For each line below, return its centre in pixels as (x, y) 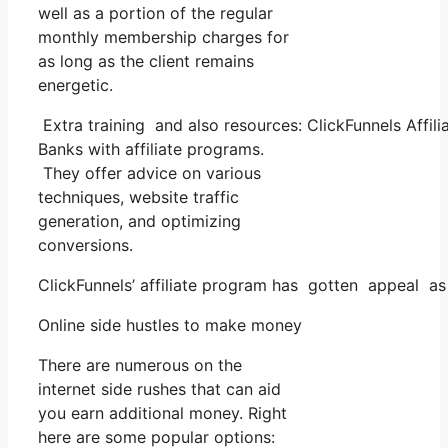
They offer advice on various (149, 172)
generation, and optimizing (139, 220)
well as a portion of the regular (155, 12)
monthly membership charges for (163, 36)
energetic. (75, 84)
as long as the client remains (146, 60)
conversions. (85, 244)
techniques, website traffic (138, 196)
